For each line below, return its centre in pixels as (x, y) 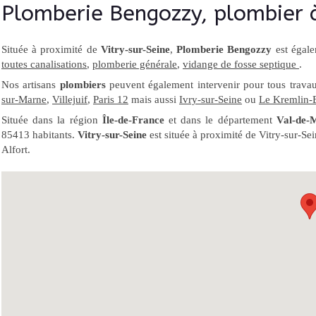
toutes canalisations (44, 64)
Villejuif (70, 99)
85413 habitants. (39, 135)
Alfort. (16, 150)
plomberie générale (135, 64)
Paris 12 (111, 99)
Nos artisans (31, 85)
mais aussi (154, 99)
